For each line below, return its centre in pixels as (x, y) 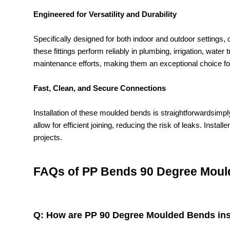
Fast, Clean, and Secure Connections (100, 88)
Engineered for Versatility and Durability (105, 14)
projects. (48, 138)
